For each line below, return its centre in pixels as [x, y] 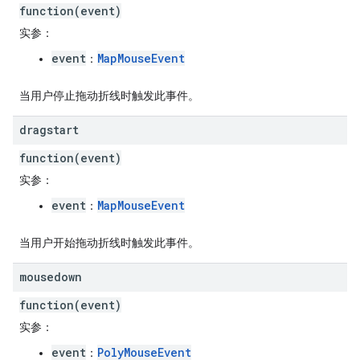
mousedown [51, 277]
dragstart [49, 130]
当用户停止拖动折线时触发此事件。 [109, 96]
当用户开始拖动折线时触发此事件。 [109, 243]
